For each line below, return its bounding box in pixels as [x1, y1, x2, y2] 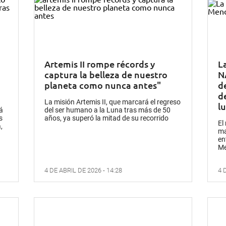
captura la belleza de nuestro [44, 68, 168, 80]
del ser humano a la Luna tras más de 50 [44, 105, 171, 114]
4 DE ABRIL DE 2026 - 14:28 [44, 166, 123, 174]
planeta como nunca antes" [44, 79, 161, 91]
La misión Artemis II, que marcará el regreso [44, 97, 181, 106]
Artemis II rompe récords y [44, 58, 155, 70]
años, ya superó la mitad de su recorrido [44, 114, 169, 122]
